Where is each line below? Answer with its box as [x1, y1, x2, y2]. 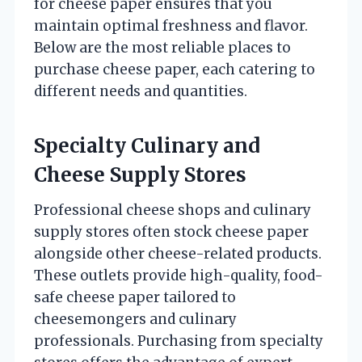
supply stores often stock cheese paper [34, 222, 309, 241]
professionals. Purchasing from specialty [34, 331, 323, 350]
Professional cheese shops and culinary [34, 200, 311, 219]
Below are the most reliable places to [34, 38, 291, 57]
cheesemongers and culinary [34, 309, 237, 328]
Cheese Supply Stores [34, 162, 246, 187]
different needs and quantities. [34, 82, 247, 100]
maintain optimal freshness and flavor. [34, 16, 308, 35]
